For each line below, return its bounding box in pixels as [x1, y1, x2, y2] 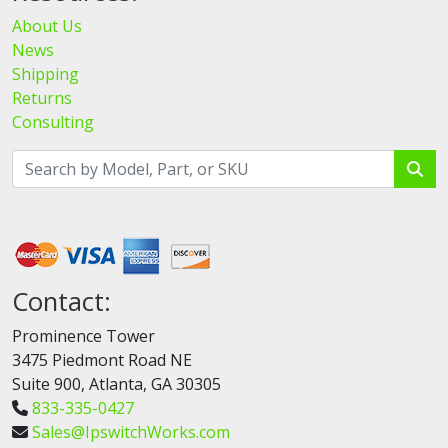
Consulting [12, 111, 94, 133]
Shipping [12, 63, 79, 85]
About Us [12, 15, 82, 37]
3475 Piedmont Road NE [12, 349, 192, 371]
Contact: [12, 284, 111, 319]
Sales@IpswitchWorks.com [32, 421, 230, 443]
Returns [12, 87, 72, 109]
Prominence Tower [12, 325, 155, 347]
